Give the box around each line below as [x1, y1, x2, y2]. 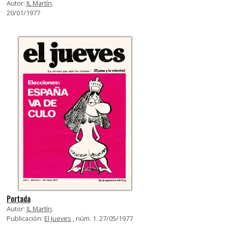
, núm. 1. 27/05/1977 [71, 213, 133, 223]
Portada [7, 193, 31, 204]
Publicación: [7, 213, 44, 223]
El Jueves [44, 213, 71, 223]
